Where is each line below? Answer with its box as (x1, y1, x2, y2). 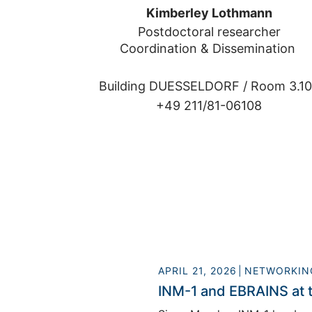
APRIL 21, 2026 (157, 265, 237, 277)
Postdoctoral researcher (137, 24, 281, 40)
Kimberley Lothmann (146, 6, 272, 21)
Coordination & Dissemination (119, 41, 299, 56)
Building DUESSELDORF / (98, 79, 251, 94)
